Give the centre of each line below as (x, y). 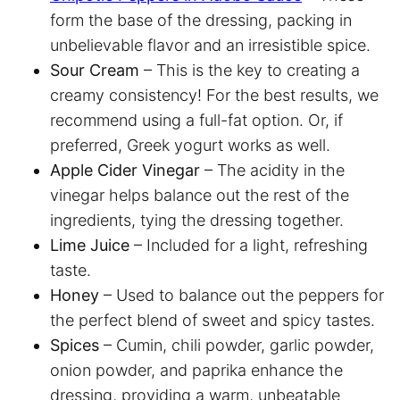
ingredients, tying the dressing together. (199, 220)
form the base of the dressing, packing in (201, 20)
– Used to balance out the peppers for (244, 295)
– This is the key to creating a (250, 70)
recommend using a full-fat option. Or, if (196, 120)
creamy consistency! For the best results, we (214, 95)
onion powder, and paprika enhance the (196, 370)
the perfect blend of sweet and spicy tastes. (215, 320)
